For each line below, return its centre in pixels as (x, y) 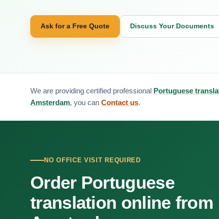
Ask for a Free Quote (75, 26)
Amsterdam (50, 102)
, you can (86, 102)
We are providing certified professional (92, 90)
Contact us (120, 102)
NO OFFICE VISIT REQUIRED (92, 160)
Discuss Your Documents (172, 26)
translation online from (122, 203)
